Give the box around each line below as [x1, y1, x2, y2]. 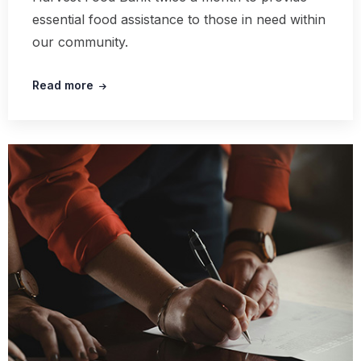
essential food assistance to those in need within [31, 11, 326, 28]
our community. [31, 34, 128, 51]
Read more [31, 78, 93, 93]
